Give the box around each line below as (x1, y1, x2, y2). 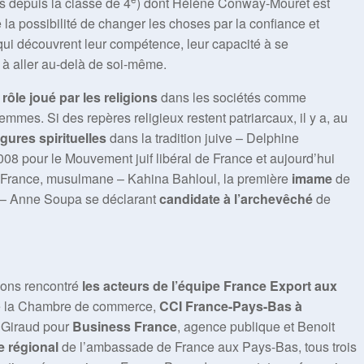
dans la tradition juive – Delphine (106, 128, 299, 147)
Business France (72, 317, 177, 336)
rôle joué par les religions (2, 88, 158, 106)
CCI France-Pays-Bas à (159, 297, 302, 315)
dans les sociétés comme (158, 88, 306, 106)
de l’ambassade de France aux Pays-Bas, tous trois (58, 337, 357, 356)
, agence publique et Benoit (177, 317, 335, 336)
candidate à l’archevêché (159, 189, 313, 208)
